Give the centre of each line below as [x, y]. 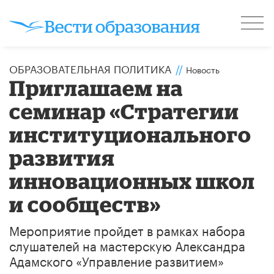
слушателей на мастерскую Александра [127, 244]
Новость [203, 69]
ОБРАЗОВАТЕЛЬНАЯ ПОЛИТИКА [90, 68]
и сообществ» [85, 204]
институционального [131, 134]
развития [62, 157]
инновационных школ [132, 180]
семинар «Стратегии [124, 111]
